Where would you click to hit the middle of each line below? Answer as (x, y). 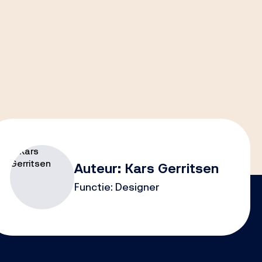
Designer (137, 187)
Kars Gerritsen (171, 168)
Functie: (94, 187)
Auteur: (99, 168)
